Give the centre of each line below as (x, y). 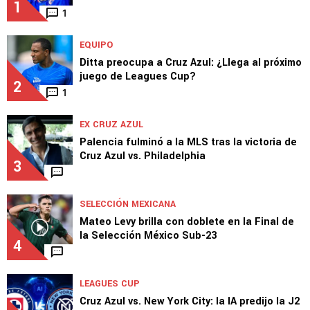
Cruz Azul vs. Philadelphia (143, 156)
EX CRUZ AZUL (111, 124)
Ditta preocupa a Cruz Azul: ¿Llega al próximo (191, 62)
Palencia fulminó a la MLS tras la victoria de (188, 142)
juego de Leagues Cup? (138, 76)
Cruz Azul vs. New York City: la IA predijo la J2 (190, 301)
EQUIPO (96, 45)
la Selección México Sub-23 (148, 235)
